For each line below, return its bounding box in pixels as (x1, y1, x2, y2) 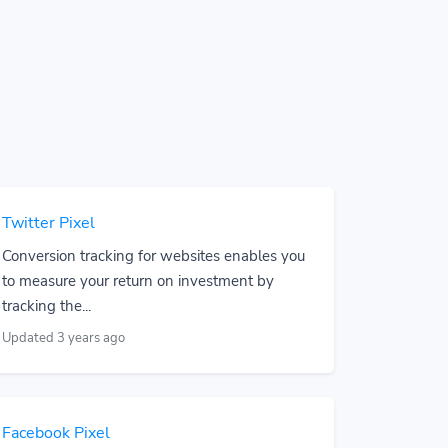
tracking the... (2, 296, 91, 316)
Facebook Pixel (2, 422, 110, 444)
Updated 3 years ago (2, 329, 125, 347)
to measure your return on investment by (2, 271, 274, 291)
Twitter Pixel (2, 212, 95, 234)
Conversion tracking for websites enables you (2, 246, 305, 266)
